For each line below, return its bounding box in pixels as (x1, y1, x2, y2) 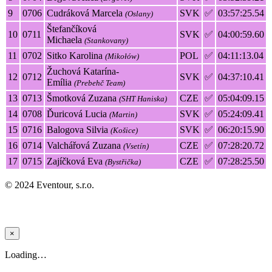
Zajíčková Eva (47, 155, 105, 166)
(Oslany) (125, 8, 153, 18)
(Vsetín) (123, 141, 149, 151)
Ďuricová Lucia (47, 108, 109, 119)
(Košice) (110, 125, 138, 135)
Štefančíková (47, 23, 97, 34)
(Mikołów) (105, 51, 139, 61)
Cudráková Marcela (47, 7, 125, 18)
